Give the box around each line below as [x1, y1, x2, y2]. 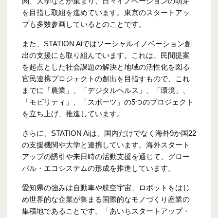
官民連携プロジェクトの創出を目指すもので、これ [22, 74, 190, 83]
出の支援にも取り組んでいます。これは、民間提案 [22, 51, 190, 60]
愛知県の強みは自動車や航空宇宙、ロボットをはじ [22, 183, 190, 192]
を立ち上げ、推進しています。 [22, 109, 124, 118]
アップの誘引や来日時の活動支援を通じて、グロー [22, 152, 190, 161]
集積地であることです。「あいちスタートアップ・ [22, 207, 190, 216]
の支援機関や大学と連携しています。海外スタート [22, 141, 190, 149]
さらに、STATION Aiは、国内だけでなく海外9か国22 [22, 129, 196, 138]
